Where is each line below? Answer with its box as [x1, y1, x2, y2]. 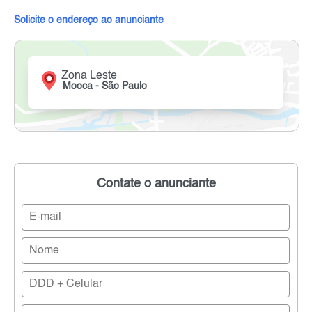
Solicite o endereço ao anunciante [14, 15, 164, 26]
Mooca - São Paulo [63, 81, 148, 92]
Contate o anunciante [96, 178, 216, 191]
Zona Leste [61, 70, 118, 82]
